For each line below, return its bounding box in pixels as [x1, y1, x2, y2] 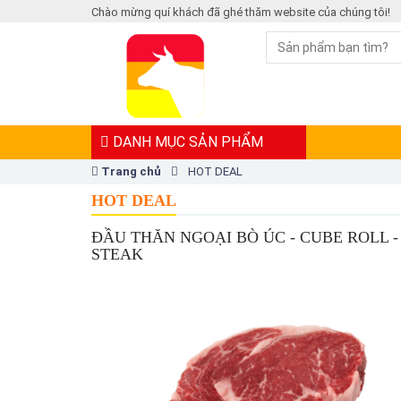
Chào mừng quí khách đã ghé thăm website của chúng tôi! [91, 5, 390, 19]
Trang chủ [98, 165, 161, 179]
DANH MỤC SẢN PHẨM [109, 133, 263, 151]
